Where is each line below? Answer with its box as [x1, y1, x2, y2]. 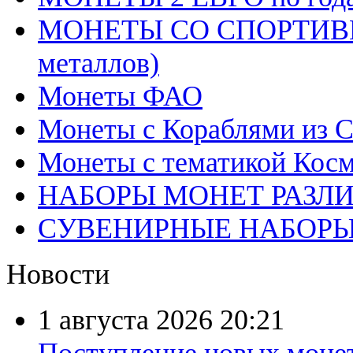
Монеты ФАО [38, 80, 203, 112]
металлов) [38, 47, 159, 79]
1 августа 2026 [38, 304, 220, 336]
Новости [6, 258, 110, 290]
